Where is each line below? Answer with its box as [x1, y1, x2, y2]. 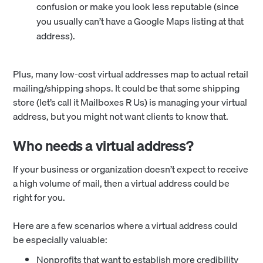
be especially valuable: [13, 231, 108, 247]
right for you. [13, 189, 66, 205]
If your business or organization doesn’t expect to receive [13, 161, 249, 177]
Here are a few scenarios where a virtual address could [13, 217, 238, 233]
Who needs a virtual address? [13, 134, 194, 157]
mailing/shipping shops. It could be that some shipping [13, 80, 240, 96]
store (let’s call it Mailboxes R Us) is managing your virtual [13, 94, 248, 110]
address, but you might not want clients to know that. [13, 108, 229, 124]
